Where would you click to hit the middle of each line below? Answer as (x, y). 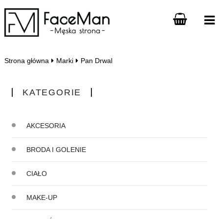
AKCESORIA (46, 126)
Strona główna (26, 61)
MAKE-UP (42, 198)
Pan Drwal (96, 61)
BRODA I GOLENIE (56, 150)
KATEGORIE (52, 93)
